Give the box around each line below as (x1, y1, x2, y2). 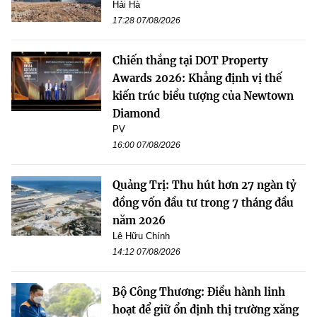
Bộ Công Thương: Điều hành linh (113, 284, 285, 299)
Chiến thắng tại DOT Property (113, 53, 268, 67)
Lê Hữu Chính (113, 230, 170, 241)
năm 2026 (113, 213, 166, 227)
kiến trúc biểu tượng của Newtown (113, 88, 294, 103)
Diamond (113, 106, 160, 120)
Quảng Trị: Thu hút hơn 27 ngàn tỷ (113, 178, 296, 192)
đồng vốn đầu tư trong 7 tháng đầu (113, 195, 294, 209)
